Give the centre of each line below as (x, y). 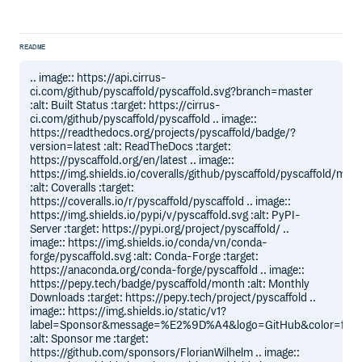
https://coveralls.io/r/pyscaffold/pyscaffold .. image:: (161, 201)
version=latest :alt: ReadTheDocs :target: (131, 146)
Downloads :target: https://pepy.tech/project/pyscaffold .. (173, 297)
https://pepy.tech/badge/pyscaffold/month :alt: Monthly (170, 284)
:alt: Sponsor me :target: (90, 339)
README (33, 47)
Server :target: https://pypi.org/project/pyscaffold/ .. (160, 229)
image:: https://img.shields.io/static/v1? (128, 311)
